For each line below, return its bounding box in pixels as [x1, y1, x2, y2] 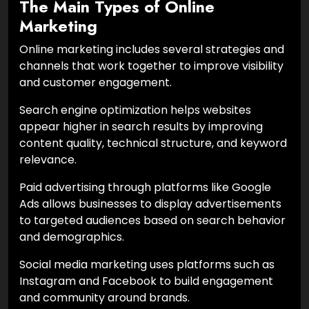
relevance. [19, 151, 77, 168]
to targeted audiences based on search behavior [19, 212, 286, 228]
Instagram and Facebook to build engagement [19, 272, 273, 289]
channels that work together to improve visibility [19, 57, 283, 74]
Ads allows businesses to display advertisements [19, 195, 281, 212]
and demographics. [19, 228, 124, 245]
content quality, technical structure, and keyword [19, 134, 287, 151]
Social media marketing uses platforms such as [19, 256, 275, 272]
